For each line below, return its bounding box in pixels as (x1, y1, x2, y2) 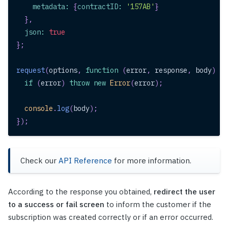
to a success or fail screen (8, 199, 106, 210)
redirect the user (154, 187, 215, 197)
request (16, 66, 45, 75)
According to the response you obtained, (8, 187, 154, 197)
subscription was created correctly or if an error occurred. (8, 212, 213, 222)
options (49, 66, 77, 75)
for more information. (112, 156, 191, 166)
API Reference (59, 156, 112, 166)
